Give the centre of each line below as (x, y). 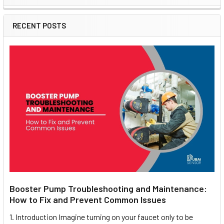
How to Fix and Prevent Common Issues (88, 199)
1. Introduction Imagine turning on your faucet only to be (101, 216)
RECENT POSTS (39, 25)
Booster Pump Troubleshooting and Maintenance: (108, 188)
